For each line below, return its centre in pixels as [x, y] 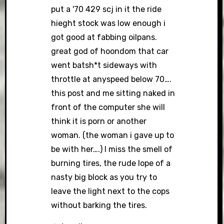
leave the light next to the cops [110, 191]
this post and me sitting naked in [113, 93]
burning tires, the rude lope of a [111, 163]
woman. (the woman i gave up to [113, 135]
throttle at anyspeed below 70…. [111, 79]
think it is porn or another [99, 121]
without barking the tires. [99, 205]
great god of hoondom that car [110, 51]
